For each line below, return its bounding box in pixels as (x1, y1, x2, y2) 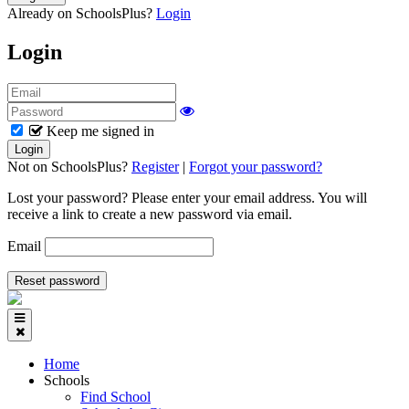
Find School (80, 388, 151, 404)
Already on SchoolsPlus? (7, 5, 156, 21)
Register (131, 158, 179, 174)
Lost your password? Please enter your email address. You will (7, 189, 367, 205)
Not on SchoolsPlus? (7, 158, 131, 174)
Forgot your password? (189, 158, 322, 174)
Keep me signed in (47, 122, 154, 139)
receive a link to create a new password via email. (7, 205, 292, 222)
